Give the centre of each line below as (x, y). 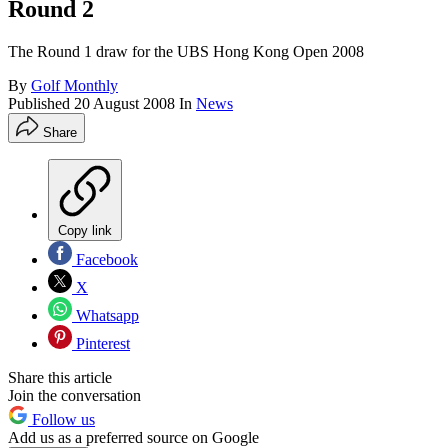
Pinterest (101, 344)
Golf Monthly (74, 86)
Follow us (61, 420)
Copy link (85, 231)
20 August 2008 (124, 104)
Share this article (60, 378)
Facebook (105, 260)
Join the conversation (74, 396)
